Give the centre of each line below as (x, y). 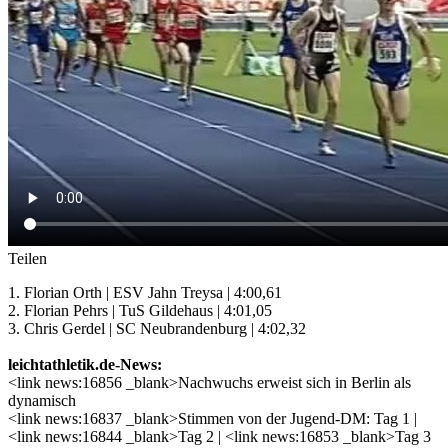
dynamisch (42, 400)
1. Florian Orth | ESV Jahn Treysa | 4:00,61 (145, 292)
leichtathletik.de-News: (85, 364)
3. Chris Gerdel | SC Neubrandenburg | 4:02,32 (157, 328)
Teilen (27, 258)
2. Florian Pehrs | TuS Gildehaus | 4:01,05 (140, 310)
